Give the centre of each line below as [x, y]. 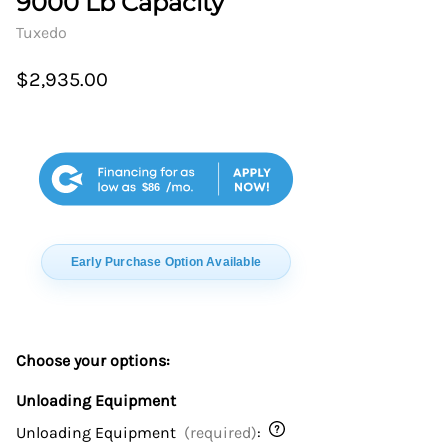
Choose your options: [93, 360]
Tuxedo [41, 33]
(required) [220, 432]
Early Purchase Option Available [166, 262]
